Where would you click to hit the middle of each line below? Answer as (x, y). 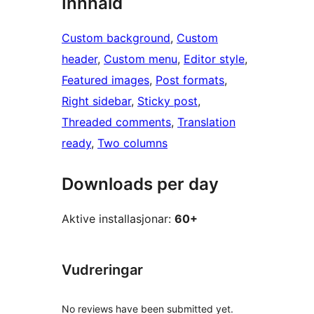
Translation (206, 122)
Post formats (190, 80)
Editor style (214, 59)
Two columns (132, 143)
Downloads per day (140, 184)
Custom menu (141, 59)
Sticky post (168, 101)
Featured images (105, 80)
